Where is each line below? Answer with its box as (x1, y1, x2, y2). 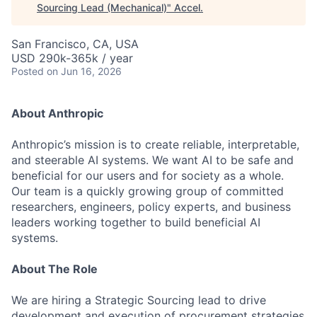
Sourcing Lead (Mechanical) (37, 1, 167, 13)
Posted (11, 65, 44, 77)
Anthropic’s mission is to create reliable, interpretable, (11, 137, 299, 151)
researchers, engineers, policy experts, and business (11, 200, 291, 214)
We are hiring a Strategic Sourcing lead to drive (11, 293, 266, 307)
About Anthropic (11, 106, 103, 120)
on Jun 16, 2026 (47, 65, 122, 77)
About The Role (11, 262, 98, 276)
